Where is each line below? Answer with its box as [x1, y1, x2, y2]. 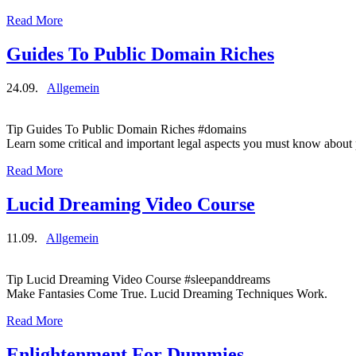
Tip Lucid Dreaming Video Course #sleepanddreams [6, 272, 270, 286]
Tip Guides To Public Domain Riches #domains [6, 122, 246, 136]
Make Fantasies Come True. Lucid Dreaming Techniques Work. [6, 286, 327, 300]
